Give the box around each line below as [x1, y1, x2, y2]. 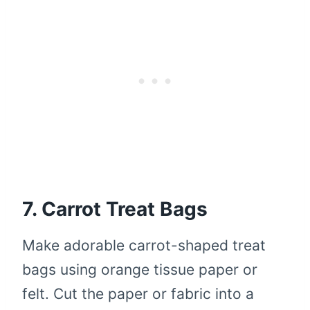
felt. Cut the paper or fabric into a [22, 284, 254, 302]
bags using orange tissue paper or [22, 260, 257, 278]
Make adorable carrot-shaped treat [22, 236, 266, 254]
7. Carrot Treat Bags [22, 197, 208, 221]
